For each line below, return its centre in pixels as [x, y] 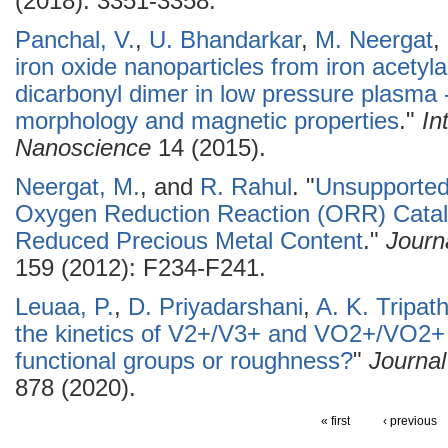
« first [335, 421]
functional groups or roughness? [184, 361]
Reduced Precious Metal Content [189, 241]
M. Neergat [374, 40]
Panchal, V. [75, 40]
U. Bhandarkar [225, 40]
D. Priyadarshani [215, 307]
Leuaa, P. [64, 307]
